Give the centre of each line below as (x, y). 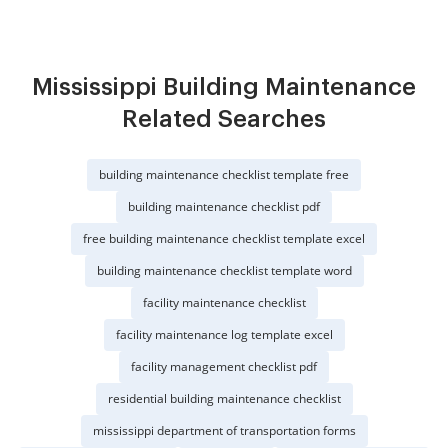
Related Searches (224, 119)
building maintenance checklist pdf (224, 206)
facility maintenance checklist (224, 302)
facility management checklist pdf (224, 366)
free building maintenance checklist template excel (224, 238)
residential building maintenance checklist (224, 398)
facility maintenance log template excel (224, 334)
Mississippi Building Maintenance (224, 87)
